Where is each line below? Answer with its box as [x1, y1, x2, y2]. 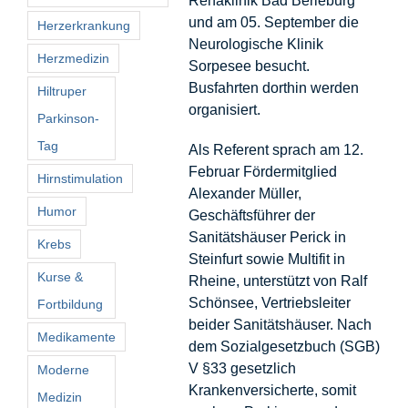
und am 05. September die [188, 14, 359, 30]
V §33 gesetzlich [188, 360, 296, 376]
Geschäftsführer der [188, 207, 315, 223]
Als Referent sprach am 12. [188, 141, 363, 158]
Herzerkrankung [37, 17, 130, 33]
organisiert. [188, 101, 260, 117]
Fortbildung [37, 296, 103, 311]
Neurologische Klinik [188, 36, 323, 52]
